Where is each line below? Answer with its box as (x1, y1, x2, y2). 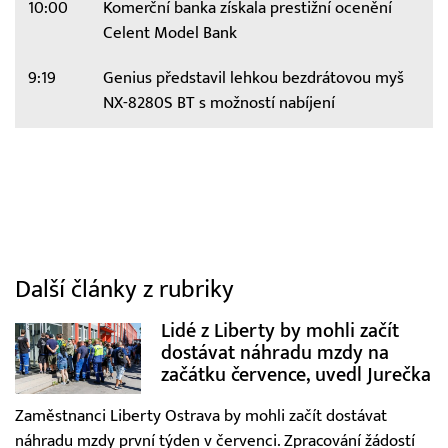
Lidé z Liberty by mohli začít (160, 319, 399, 343)
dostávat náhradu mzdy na (160, 341, 389, 365)
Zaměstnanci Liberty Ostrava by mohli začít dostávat (15, 406, 387, 427)
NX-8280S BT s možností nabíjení (102, 92, 335, 113)
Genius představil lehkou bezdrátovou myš (102, 67, 404, 88)
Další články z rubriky (15, 275, 234, 305)
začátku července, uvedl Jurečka (160, 363, 431, 387)
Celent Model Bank (102, 22, 237, 43)
